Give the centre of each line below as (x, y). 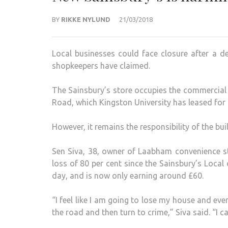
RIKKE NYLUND (86, 20)
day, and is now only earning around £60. (128, 176)
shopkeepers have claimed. (101, 66)
